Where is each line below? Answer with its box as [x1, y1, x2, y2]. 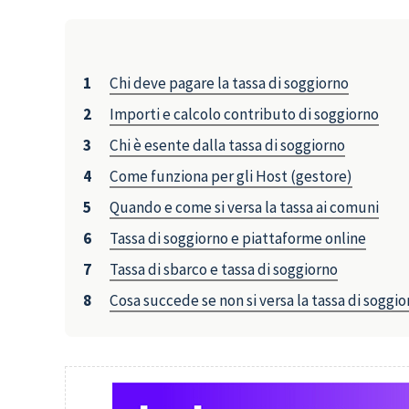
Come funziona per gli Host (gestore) [110, 166, 353, 187]
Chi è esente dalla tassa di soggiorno [110, 135, 346, 156]
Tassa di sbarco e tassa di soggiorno [110, 259, 339, 280]
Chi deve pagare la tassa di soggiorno [110, 73, 350, 94]
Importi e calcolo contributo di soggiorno [110, 104, 380, 125]
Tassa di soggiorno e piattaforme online [110, 228, 367, 249]
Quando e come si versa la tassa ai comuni [110, 197, 380, 218]
